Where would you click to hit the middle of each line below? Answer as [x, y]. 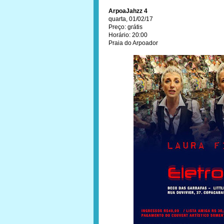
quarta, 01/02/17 [131, 19]
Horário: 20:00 [128, 35]
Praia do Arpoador [133, 43]
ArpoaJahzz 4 [128, 11]
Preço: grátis [125, 27]
